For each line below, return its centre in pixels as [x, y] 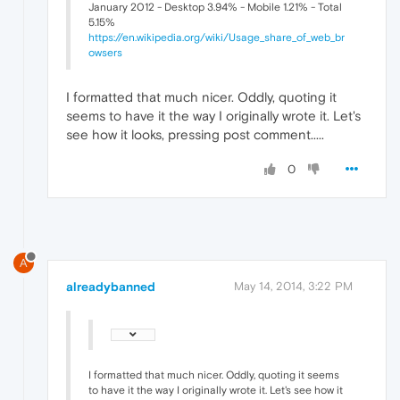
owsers [105, 53]
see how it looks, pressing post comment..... [195, 135]
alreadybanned [111, 286]
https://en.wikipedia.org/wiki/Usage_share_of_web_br [217, 38]
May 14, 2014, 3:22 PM [293, 286]
